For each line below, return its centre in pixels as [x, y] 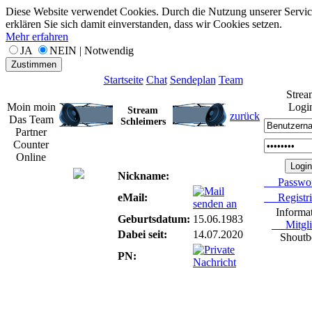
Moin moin [31, 107]
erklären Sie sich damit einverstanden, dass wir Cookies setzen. [144, 24]
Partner [31, 132]
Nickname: [142, 176]
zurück [245, 116]
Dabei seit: [141, 234]
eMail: [131, 197]
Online [31, 157]
